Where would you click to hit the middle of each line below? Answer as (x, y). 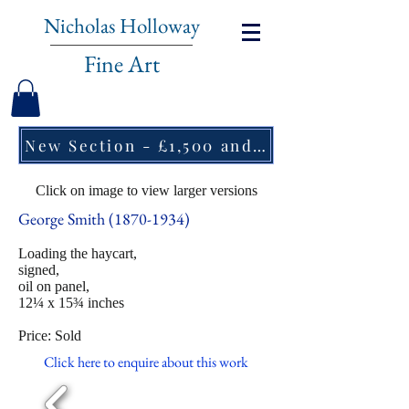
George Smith (63, 218)
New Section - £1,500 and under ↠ (260, 145)
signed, (39, 269)
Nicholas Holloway (121, 26)
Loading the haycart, (78, 253)
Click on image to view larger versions (146, 190)
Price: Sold (50, 335)
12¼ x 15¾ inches (71, 302)
